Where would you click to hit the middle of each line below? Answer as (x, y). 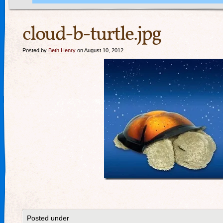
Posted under (48, 218)
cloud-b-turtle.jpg (92, 35)
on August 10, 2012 (100, 50)
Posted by (35, 50)
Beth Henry (62, 50)
